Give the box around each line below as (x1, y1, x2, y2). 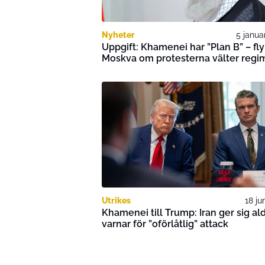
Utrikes (102, 195, 131, 205)
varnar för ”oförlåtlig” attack (102, 218, 228, 230)
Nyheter (102, 30, 135, 40)
